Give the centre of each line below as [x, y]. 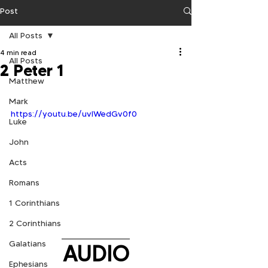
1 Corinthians [34, 203]
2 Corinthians [35, 223]
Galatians [28, 243]
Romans [24, 182]
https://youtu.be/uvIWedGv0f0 [74, 114]
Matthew [27, 81]
